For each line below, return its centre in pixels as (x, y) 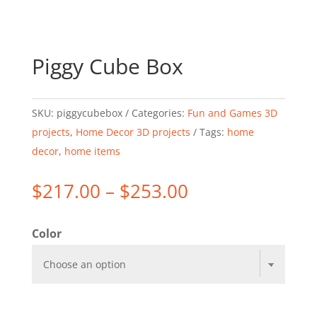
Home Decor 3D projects (133, 132)
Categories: (159, 113)
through (222, 248)
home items (92, 151)
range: (214, 209)
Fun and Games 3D (232, 113)
